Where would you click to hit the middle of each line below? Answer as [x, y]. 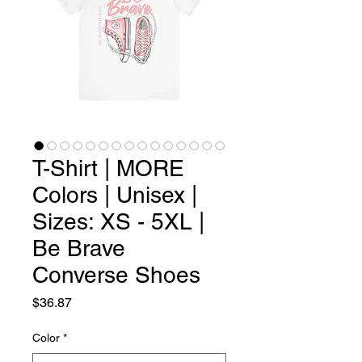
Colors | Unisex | [115, 195]
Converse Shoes [116, 275]
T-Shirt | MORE [108, 168]
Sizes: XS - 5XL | [118, 222]
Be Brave [79, 248]
